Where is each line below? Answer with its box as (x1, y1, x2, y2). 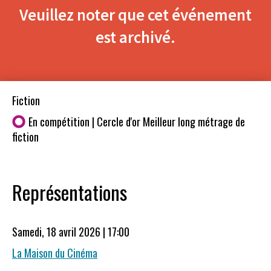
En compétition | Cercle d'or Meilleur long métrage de (28, 114, 245, 129)
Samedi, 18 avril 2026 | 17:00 (18, 223, 129, 240)
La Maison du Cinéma (17, 245, 97, 261)
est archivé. (96, 27, 175, 47)
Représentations (12, 177, 127, 206)
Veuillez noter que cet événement (19, 4, 252, 25)
